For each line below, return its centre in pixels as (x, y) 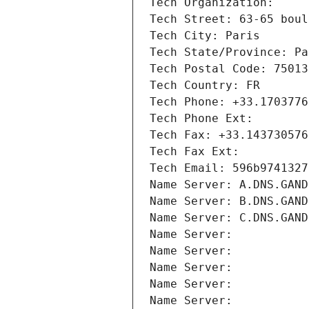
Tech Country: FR (205, 86)
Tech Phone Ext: (201, 119)
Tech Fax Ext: (195, 152)
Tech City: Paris (205, 36)
